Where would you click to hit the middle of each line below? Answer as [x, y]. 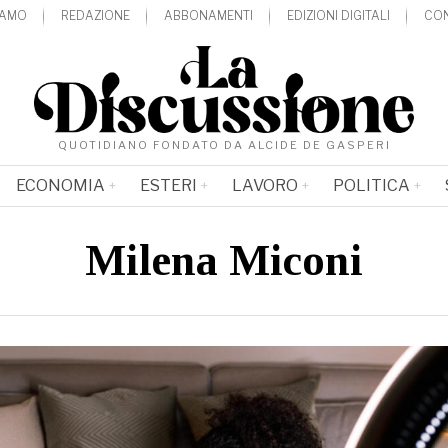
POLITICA [371, 186]
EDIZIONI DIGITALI [339, 15]
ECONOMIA [60, 186]
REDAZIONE [96, 15]
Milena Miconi [224, 261]
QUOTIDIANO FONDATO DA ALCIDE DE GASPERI [224, 145]
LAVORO [264, 186]
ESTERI [168, 186]
